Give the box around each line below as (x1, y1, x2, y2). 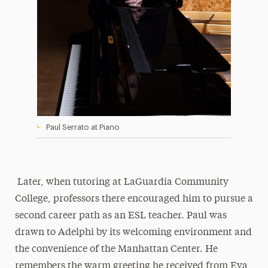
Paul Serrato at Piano (45, 123, 120, 131)
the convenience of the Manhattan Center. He (14, 245, 218, 254)
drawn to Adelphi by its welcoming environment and (14, 228, 252, 237)
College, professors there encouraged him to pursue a (14, 194, 253, 204)
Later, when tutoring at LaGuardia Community (14, 178, 229, 187)
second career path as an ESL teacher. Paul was (14, 211, 227, 221)
